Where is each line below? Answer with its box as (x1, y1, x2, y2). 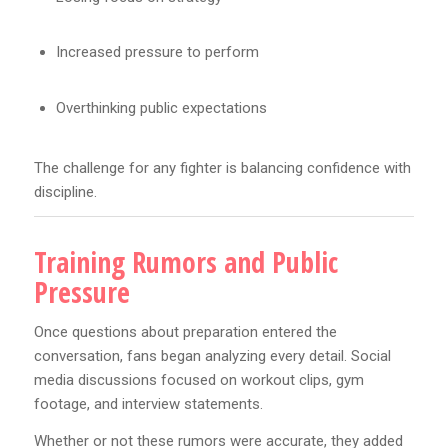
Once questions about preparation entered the (33, 323, 337, 342)
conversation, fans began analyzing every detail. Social (33, 347, 391, 366)
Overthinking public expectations (55, 98, 267, 117)
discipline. (33, 182, 97, 201)
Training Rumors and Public (33, 243, 338, 282)
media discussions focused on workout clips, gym (33, 371, 364, 390)
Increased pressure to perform (55, 43, 259, 62)
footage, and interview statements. (33, 395, 263, 414)
